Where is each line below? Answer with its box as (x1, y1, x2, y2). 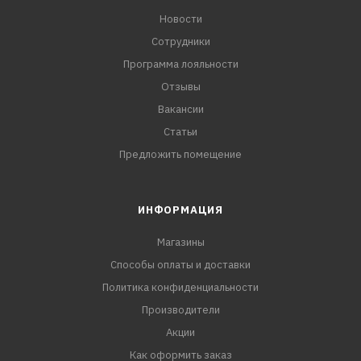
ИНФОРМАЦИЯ (138, 203, 223, 218)
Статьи (164, 125, 197, 139)
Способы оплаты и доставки (110, 258, 251, 272)
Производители (141, 303, 220, 317)
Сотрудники (151, 35, 210, 49)
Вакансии (157, 102, 204, 117)
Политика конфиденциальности (102, 280, 259, 295)
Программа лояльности (122, 57, 239, 72)
